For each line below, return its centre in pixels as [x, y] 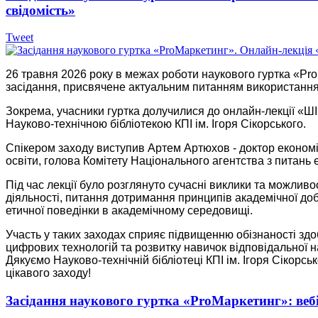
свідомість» [40, 10]
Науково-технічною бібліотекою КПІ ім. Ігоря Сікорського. [156, 124]
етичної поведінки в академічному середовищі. [129, 211]
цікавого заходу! [48, 273]
